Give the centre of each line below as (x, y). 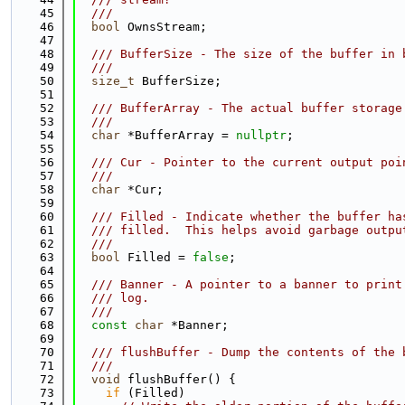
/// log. (113, 298)
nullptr (261, 135)
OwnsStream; (164, 27)
